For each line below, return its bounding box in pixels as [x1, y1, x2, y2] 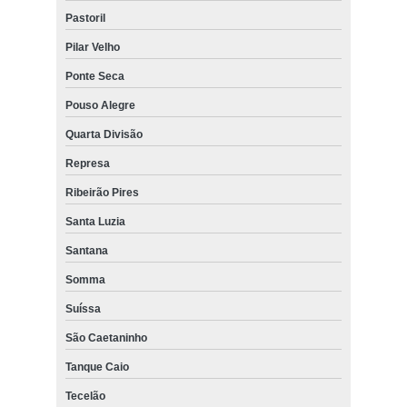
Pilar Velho [65, 41, 120, 55]
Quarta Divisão [65, 128, 143, 142]
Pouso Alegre [65, 99, 135, 113]
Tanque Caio [65, 361, 129, 374]
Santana [65, 244, 108, 258]
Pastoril [65, 12, 105, 25]
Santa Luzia [65, 215, 125, 229]
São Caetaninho [65, 332, 147, 345]
